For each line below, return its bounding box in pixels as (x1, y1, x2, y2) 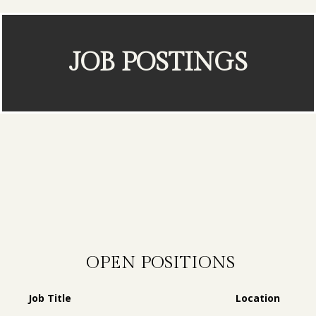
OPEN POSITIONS (85, 253, 235, 274)
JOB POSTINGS (68, 48, 248, 78)
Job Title (28, 291, 71, 305)
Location (236, 291, 280, 305)
